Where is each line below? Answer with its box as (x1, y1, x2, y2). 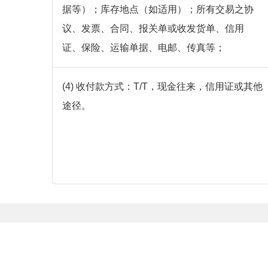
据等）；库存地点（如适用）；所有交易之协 (62, 4, 254, 15)
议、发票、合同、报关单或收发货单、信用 (62, 23, 244, 34)
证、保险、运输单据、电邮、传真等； (62, 42, 225, 53)
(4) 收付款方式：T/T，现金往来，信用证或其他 (62, 81, 263, 92)
